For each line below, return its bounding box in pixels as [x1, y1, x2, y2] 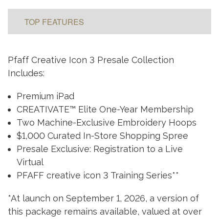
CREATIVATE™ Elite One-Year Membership [16, 104, 194, 115]
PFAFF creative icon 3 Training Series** [16, 170, 179, 181]
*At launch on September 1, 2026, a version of [8, 193, 199, 204]
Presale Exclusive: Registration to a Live [16, 144, 183, 154]
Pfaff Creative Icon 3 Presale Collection [8, 55, 174, 66]
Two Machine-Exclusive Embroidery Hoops [16, 117, 197, 128]
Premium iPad [16, 91, 74, 102]
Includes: [8, 68, 44, 79]
